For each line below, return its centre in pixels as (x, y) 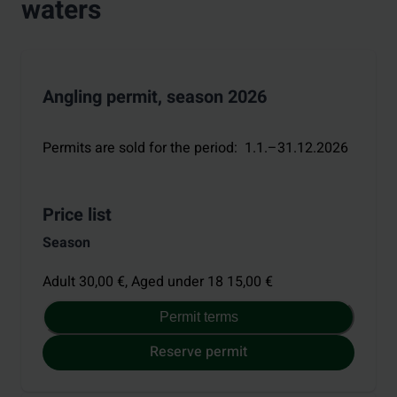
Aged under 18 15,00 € (202, 281)
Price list (77, 215)
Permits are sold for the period (138, 148)
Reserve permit (198, 352)
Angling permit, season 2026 (155, 97)
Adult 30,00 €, (87, 281)
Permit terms (198, 317)
